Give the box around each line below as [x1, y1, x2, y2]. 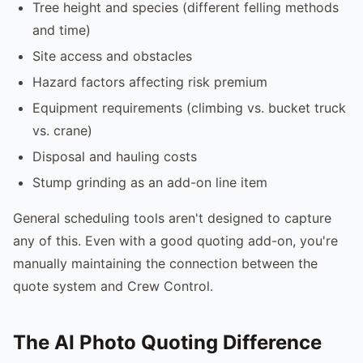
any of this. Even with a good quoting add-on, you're [13, 232, 338, 249]
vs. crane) [32, 122, 92, 139]
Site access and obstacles [32, 47, 192, 64]
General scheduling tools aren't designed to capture [13, 209, 331, 226]
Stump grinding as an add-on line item [32, 173, 267, 190]
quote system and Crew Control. [13, 277, 213, 294]
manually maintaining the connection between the [13, 254, 318, 271]
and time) [32, 21, 91, 38]
